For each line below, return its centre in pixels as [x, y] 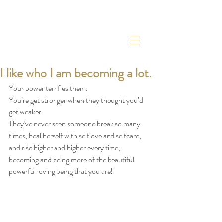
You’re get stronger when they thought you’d [77, 100]
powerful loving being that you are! [61, 171]
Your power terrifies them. [48, 88]
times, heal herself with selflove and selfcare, [76, 136]
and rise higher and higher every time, [65, 147]
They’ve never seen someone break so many [75, 124]
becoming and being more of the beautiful [72, 159]
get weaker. [26, 112]
